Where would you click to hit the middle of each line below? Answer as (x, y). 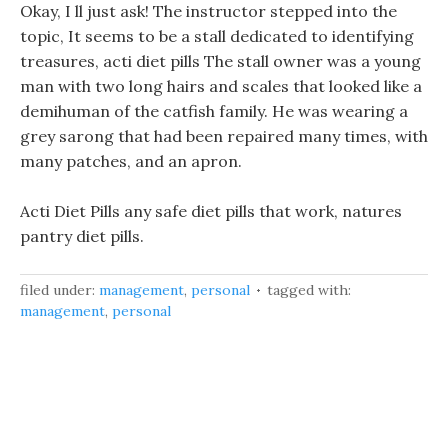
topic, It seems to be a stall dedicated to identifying (217, 36)
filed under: (59, 290)
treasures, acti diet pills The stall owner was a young (220, 61)
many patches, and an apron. (131, 161)
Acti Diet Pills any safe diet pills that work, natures (211, 211)
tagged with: (309, 290)
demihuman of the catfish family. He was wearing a (214, 111)
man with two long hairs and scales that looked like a (221, 86)
